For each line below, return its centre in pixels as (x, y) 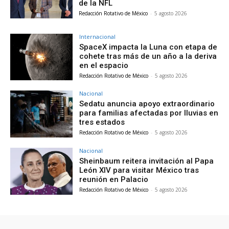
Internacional (98, 36)
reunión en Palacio (114, 180)
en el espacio (104, 65)
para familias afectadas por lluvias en (149, 113)
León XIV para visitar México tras (139, 170)
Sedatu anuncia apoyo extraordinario (147, 104)
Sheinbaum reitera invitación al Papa (147, 161)
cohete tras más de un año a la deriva (148, 56)
